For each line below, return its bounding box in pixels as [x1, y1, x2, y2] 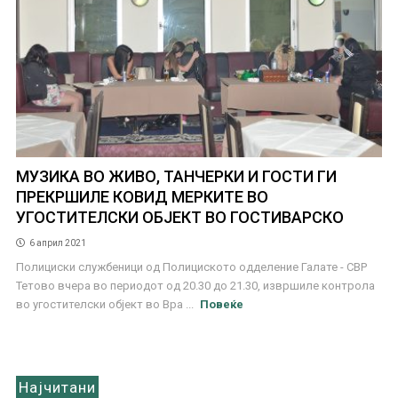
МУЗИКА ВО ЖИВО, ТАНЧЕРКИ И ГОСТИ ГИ [15, 166, 337, 186]
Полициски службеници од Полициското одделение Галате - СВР [15, 259, 367, 274]
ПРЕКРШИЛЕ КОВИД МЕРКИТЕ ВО [15, 187, 268, 206]
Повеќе [200, 297, 244, 311]
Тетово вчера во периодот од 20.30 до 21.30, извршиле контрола [15, 278, 375, 292]
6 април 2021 [28, 237, 86, 248]
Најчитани [18, 378, 96, 396]
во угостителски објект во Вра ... [15, 297, 196, 311]
